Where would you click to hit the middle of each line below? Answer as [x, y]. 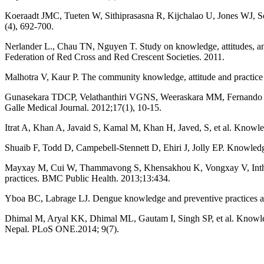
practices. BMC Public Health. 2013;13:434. [88, 178]
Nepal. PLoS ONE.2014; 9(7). [62, 229]
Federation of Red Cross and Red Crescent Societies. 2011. [115, 57]
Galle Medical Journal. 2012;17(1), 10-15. [83, 107]
